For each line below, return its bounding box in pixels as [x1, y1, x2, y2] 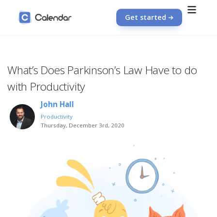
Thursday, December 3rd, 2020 [41, 122, 125, 129]
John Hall [41, 99, 75, 110]
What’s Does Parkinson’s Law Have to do [7, 62, 197, 77]
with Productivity [7, 78, 85, 94]
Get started [125, 13, 166, 22]
